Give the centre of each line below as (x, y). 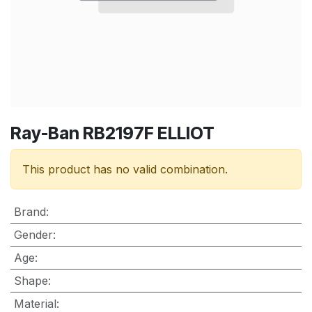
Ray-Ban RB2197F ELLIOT (112, 133)
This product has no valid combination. (125, 169)
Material (35, 303)
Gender (33, 234)
